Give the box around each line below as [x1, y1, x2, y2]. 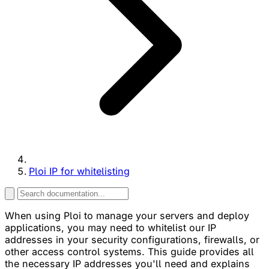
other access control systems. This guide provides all [5, 245, 254, 258]
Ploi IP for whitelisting [29, 165, 130, 177]
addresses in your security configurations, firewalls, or [5, 233, 259, 246]
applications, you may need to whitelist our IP [5, 221, 216, 234]
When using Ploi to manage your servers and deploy [5, 209, 249, 222]
